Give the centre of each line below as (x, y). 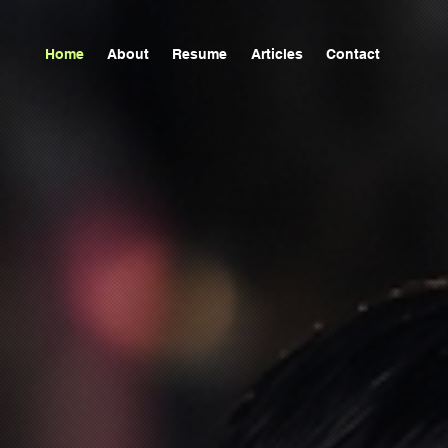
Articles (276, 53)
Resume (200, 53)
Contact (352, 53)
